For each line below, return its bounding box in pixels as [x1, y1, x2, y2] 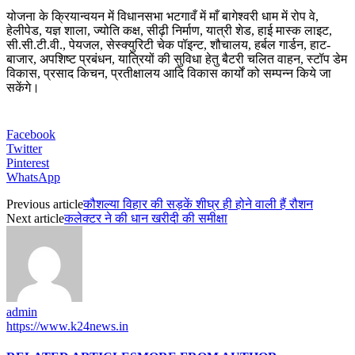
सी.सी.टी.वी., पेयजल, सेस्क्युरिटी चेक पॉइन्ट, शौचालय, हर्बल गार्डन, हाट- [6, 37, 330, 52]
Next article [6, 211, 64, 225]
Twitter [6, 141, 42, 155]
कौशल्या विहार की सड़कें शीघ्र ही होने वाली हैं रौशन [83, 197, 313, 211]
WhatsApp [6, 170, 60, 184]
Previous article [6, 197, 83, 211]
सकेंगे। [6, 80, 40, 94]
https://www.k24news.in [6, 319, 128, 333]
